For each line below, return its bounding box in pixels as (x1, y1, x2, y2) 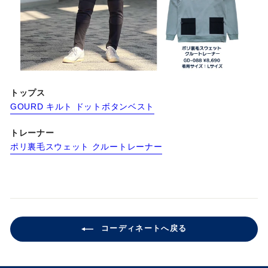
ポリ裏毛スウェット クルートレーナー (10, 142, 163, 151)
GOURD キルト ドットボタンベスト (10, 102, 154, 111)
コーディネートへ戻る (98, 224, 187, 233)
